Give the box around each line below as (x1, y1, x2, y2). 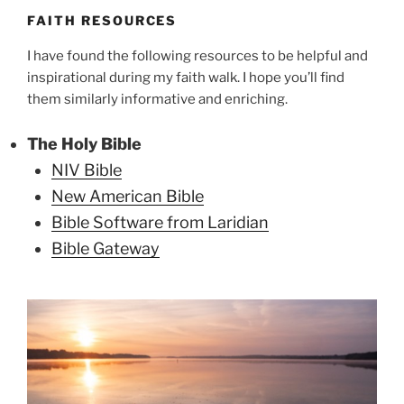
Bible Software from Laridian (51, 212, 269, 232)
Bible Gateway (51, 238, 160, 258)
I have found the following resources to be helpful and (27, 48, 368, 65)
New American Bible (51, 186, 204, 206)
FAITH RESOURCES (27, 12, 178, 28)
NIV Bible (51, 160, 122, 179)
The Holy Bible (27, 133, 142, 153)
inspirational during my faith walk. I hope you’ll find (27, 69, 344, 87)
